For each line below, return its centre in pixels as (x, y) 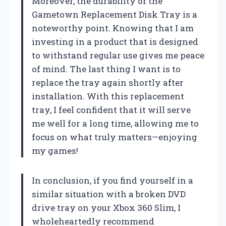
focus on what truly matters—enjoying (115, 137)
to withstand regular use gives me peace (118, 55)
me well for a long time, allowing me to (115, 124)
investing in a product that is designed (115, 42)
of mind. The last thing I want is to (106, 69)
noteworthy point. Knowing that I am (113, 28)
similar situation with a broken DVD (109, 194)
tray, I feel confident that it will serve (111, 110)
